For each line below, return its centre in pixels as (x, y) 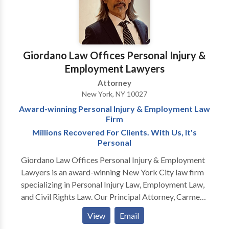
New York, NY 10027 (114, 94)
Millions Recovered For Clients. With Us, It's (114, 132)
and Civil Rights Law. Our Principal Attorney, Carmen (112, 197)
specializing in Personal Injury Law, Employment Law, (112, 184)
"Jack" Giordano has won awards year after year (105, 209)
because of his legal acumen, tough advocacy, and (106, 221)
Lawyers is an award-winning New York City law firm (112, 172)
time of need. (43, 11)
